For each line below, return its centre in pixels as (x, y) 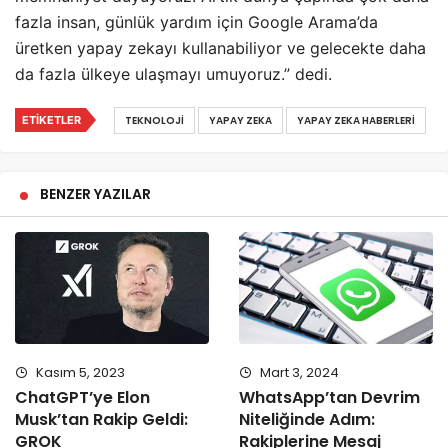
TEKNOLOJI (154, 120)
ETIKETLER (51, 119)
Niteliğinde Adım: (307, 420)
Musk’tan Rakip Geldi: (101, 420)
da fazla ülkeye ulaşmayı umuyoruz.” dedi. (173, 73)
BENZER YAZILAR (95, 193)
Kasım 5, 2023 (79, 373)
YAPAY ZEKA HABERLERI (356, 120)
